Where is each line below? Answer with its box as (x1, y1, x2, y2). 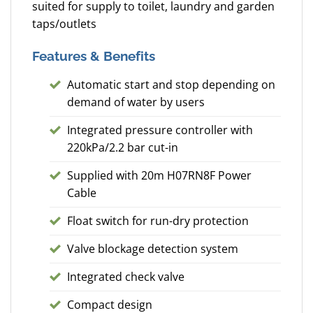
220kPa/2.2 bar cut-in (67, 139, 178, 155)
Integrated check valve (67, 268, 184, 284)
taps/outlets (32, 16, 96, 32)
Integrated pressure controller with (67, 122, 253, 138)
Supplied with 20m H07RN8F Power (67, 167, 252, 183)
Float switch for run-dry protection (67, 212, 249, 228)
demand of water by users (67, 94, 205, 110)
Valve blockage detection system (67, 240, 238, 256)
